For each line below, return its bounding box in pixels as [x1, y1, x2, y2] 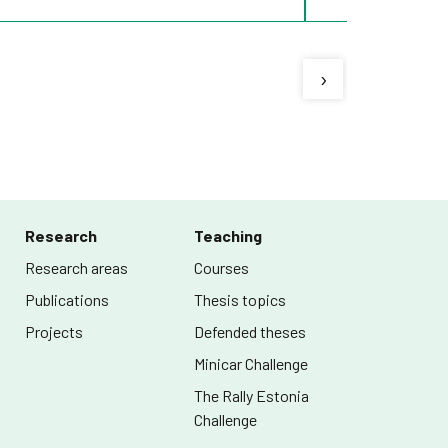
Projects [25, 322, 84, 341]
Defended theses [194, 322, 307, 341]
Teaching [194, 226, 263, 245]
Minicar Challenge [194, 354, 309, 373]
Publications [25, 290, 110, 309]
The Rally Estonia [194, 386, 310, 405]
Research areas [25, 258, 129, 277]
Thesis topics [194, 290, 287, 309]
